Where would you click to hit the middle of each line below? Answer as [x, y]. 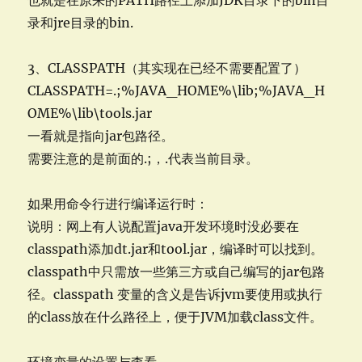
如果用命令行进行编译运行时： [118, 204]
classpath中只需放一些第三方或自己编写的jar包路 [177, 271]
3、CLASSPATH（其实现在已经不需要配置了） [167, 68]
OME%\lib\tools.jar [90, 113]
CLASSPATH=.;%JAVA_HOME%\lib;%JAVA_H [177, 90]
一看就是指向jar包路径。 [101, 136]
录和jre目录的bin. [81, 23]
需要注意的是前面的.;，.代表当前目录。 [143, 158]
